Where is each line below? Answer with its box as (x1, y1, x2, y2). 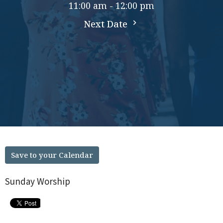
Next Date (84, 18, 130, 30)
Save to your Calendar (11, 149, 93, 160)
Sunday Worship (5, 174, 70, 187)
